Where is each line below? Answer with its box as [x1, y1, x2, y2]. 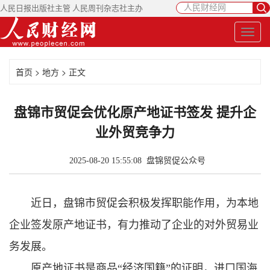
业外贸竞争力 [95, 125, 175, 140]
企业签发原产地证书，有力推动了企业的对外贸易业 [9, 219, 259, 231]
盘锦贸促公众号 [146, 156, 206, 165]
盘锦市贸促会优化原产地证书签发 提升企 [14, 105, 256, 120]
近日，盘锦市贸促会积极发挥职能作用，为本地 [31, 197, 259, 209]
